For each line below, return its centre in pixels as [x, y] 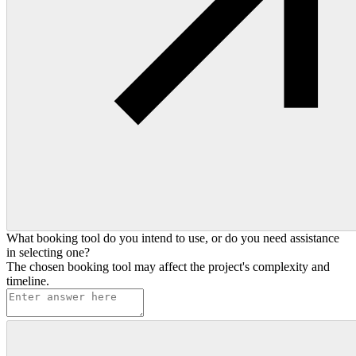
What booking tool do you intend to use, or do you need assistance [173, 238]
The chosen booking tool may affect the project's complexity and [168, 267]
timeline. [28, 281]
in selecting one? [48, 252]
